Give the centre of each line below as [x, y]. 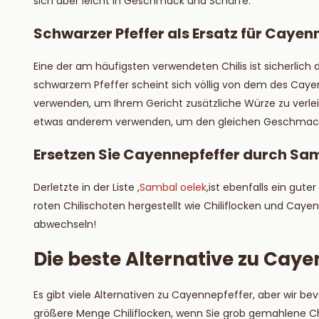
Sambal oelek [173, 187]
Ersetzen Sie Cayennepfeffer [137, 155]
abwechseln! [65, 224]
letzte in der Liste [94, 187]
